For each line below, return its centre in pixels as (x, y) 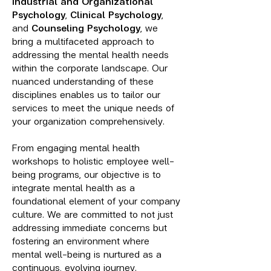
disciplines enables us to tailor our (86, 94)
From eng (33, 147)
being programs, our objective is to (87, 174)
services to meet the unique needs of (93, 107)
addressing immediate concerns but (90, 227)
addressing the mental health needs (90, 54)
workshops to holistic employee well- (93, 160)
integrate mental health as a (73, 187)
